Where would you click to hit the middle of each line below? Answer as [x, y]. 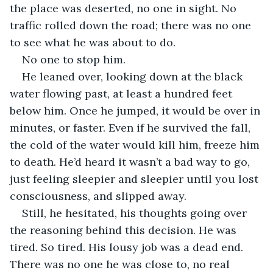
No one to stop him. [74, 59]
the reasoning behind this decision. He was [125, 230]
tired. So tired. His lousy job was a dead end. [128, 247]
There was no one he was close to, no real [121, 264]
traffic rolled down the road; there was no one [132, 25]
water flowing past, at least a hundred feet [122, 93]
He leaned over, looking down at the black [134, 76]
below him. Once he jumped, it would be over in [136, 110]
